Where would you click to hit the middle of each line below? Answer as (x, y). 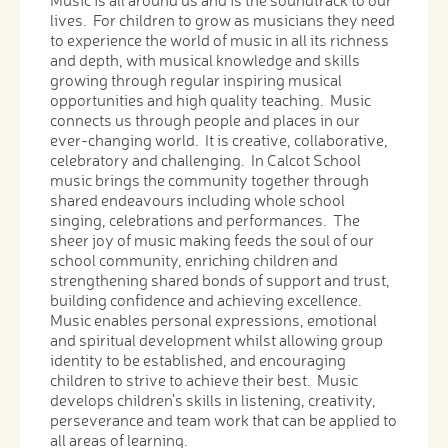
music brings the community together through (209, 180)
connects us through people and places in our (205, 120)
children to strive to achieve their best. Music (204, 380)
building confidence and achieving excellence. (206, 300)
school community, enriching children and (194, 260)
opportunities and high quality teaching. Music (210, 100)
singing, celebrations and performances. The (205, 220)
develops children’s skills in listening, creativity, (213, 400)
